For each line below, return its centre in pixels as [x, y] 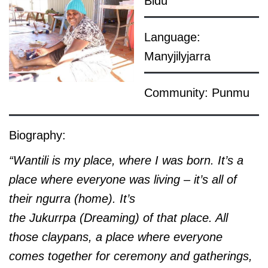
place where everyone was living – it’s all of [123, 180]
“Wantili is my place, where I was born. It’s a [126, 161]
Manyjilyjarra [177, 57]
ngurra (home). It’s [86, 199]
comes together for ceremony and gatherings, [131, 256]
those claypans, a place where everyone [116, 237]
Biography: [37, 135]
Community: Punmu [197, 93]
